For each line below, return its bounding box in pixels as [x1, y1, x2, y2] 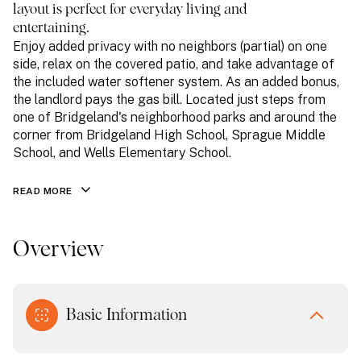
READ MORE [13, 185, 73, 197]
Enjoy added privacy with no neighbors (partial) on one [13, 39, 327, 54]
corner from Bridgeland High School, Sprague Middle [13, 127, 326, 143]
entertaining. [13, 21, 89, 35]
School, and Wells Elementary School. [13, 145, 231, 160]
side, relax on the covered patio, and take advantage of [13, 56, 334, 72]
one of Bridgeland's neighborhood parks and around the [13, 110, 337, 125]
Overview [13, 238, 104, 261]
